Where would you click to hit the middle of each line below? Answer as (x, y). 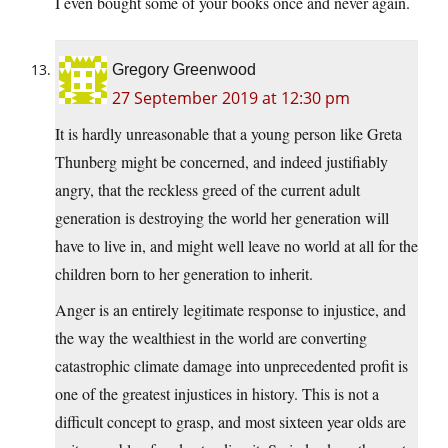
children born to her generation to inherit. (184, 273)
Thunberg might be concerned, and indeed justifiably (221, 161)
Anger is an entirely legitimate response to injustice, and (230, 309)
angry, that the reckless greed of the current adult (207, 189)
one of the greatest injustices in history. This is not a (217, 393)
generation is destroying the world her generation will (222, 217)
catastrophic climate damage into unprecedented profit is (231, 365)
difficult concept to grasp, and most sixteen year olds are (230, 421)
